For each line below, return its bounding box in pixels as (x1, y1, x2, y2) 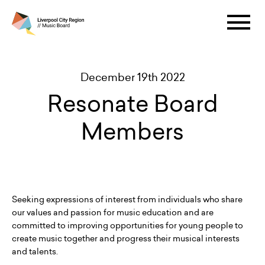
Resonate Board (47, 88, 218, 119)
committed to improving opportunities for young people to (12, 219, 243, 231)
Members (81, 116, 184, 147)
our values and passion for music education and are (12, 206, 214, 218)
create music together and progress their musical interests (12, 232, 240, 244)
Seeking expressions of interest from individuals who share (12, 193, 243, 205)
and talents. (12, 245, 58, 257)
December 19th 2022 (80, 70, 185, 85)
